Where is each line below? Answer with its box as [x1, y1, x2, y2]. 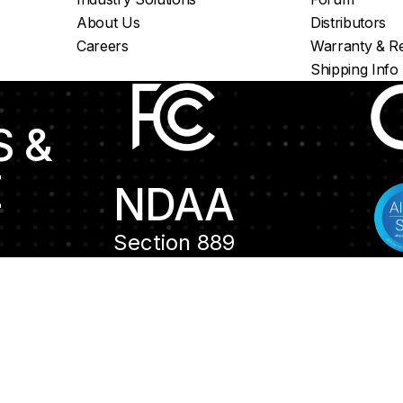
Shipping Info [309, 60, 399, 78]
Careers [76, 37, 129, 55]
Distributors [309, 13, 387, 31]
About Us [76, 13, 140, 31]
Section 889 [112, 229, 235, 255]
